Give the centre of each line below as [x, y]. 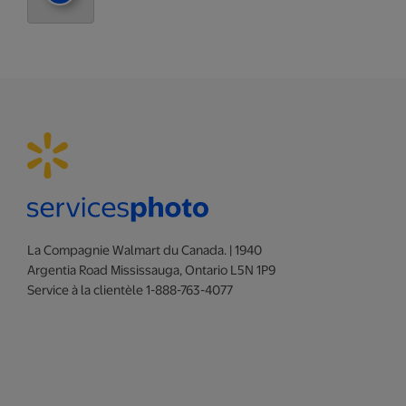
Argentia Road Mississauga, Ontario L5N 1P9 [151, 271]
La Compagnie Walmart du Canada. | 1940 [145, 251]
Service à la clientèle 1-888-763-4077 [130, 290]
